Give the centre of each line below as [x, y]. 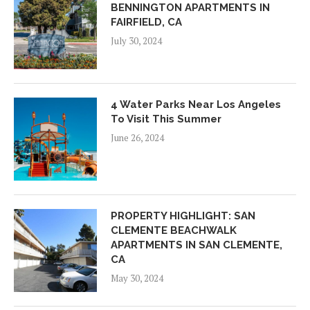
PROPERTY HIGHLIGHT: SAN [183, 216]
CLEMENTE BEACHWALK [174, 230]
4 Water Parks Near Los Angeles [196, 104]
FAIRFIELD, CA [146, 22]
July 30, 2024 [136, 40]
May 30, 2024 [137, 278]
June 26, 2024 [137, 137]
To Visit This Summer [166, 119]
